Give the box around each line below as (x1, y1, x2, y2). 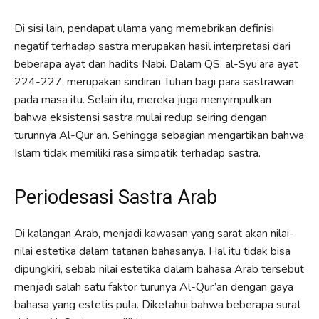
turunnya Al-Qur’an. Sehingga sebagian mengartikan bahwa (14, 127, 304, 143)
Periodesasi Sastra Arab (14, 185, 217, 209)
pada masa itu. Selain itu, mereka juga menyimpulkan (14, 91, 271, 108)
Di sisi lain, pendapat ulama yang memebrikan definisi (14, 20, 274, 36)
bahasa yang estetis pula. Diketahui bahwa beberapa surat (14, 296, 301, 313)
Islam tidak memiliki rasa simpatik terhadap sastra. (14, 145, 261, 161)
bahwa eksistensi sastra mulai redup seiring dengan (14, 109, 267, 125)
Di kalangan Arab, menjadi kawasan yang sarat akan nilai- (14, 225, 294, 241)
